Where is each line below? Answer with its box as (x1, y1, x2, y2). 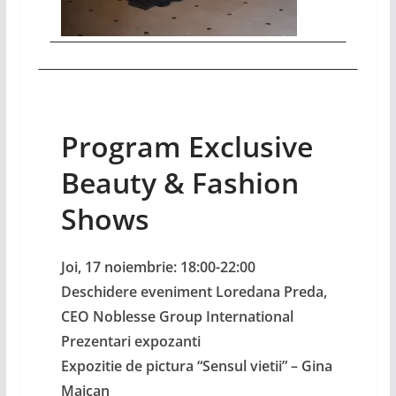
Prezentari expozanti (60, 331, 201, 351)
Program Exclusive (60, 126, 313, 165)
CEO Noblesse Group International (60, 306, 293, 326)
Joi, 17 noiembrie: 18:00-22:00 (60, 256, 255, 277)
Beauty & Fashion (60, 163, 299, 202)
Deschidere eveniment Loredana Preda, (60, 281, 327, 301)
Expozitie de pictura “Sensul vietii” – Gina (60, 355, 332, 376)
